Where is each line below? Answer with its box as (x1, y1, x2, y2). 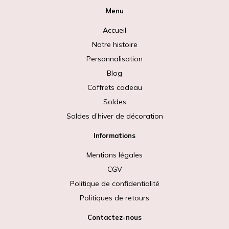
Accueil (103, 25, 126, 35)
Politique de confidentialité (70, 178, 159, 188)
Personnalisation (86, 54, 143, 63)
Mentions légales (86, 150, 143, 159)
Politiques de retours (80, 193, 149, 202)
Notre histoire (91, 39, 138, 49)
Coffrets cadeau (87, 82, 142, 92)
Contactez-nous (87, 213, 142, 221)
